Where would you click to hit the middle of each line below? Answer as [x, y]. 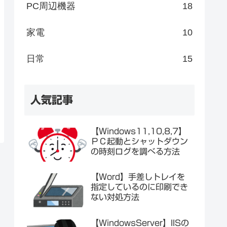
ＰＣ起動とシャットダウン [139, 141]
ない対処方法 [115, 197]
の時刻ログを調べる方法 [135, 151]
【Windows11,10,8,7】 [139, 131]
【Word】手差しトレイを [138, 177]
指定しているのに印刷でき [139, 187]
